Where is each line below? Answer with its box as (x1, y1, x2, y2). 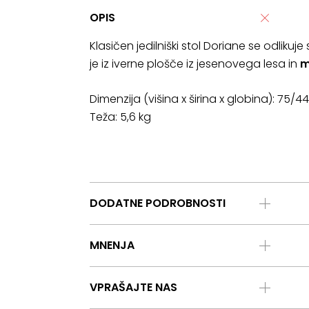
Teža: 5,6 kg (90, 109, 151, 125)
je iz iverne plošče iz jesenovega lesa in (90, 56, 300, 72)
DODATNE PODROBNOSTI (90, 195, 226, 211)
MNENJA (90, 237, 134, 253)
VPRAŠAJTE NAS (90, 279, 177, 295)
